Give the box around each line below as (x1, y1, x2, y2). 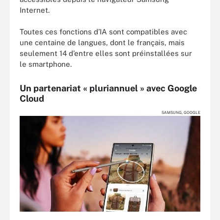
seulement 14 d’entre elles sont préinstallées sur (20, 49, 192, 57)
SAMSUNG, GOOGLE (162, 110, 200, 115)
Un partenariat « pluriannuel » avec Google (20, 83, 197, 93)
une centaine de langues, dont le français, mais (20, 38, 185, 47)
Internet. (20, 5, 50, 14)
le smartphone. (20, 60, 72, 68)
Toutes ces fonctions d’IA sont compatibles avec (20, 27, 187, 36)
